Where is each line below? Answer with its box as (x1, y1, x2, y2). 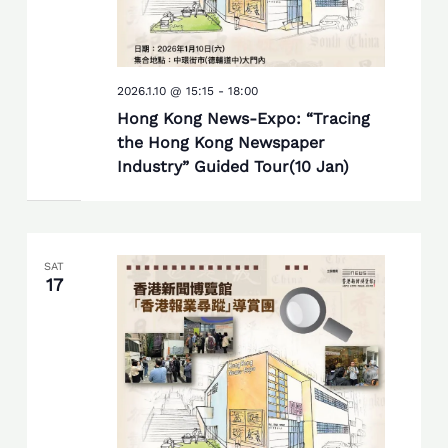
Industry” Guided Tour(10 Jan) (116, 157, 349, 177)
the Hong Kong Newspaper (116, 133, 325, 153)
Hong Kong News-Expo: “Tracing (116, 109, 370, 129)
